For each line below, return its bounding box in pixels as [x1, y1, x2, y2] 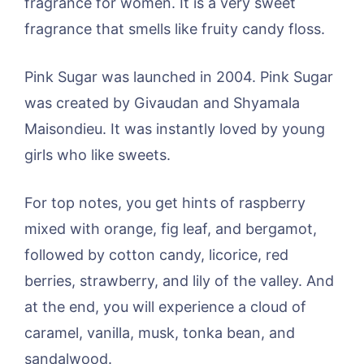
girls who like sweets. [24, 145, 171, 163]
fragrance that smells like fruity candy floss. [24, 19, 325, 37]
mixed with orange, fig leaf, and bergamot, [24, 219, 317, 237]
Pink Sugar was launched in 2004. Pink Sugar [24, 67, 333, 85]
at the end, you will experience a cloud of [24, 297, 306, 315]
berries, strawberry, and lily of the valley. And [24, 271, 334, 289]
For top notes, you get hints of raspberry [24, 193, 305, 211]
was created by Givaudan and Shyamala [24, 93, 300, 111]
